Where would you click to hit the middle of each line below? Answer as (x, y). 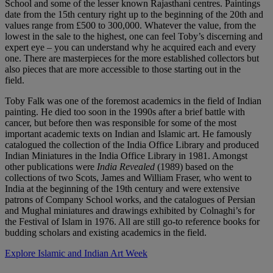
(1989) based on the (194, 166)
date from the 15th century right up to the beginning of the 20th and (134, 14)
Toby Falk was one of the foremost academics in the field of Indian (133, 101)
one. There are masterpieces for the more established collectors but (132, 58)
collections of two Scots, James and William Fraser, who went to (128, 177)
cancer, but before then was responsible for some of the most (121, 122)
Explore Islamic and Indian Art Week (76, 253)
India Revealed (126, 166)
